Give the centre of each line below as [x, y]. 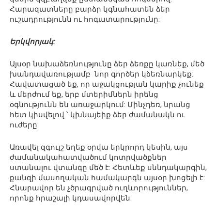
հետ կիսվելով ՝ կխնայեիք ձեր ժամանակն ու [97, 115]
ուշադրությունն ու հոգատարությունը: [85, 20]
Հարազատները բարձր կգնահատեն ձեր [90, 9]
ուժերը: [24, 125]
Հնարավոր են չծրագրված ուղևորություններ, [99, 188]
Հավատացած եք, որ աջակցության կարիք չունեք [107, 85]
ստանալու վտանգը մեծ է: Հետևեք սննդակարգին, [108, 168]
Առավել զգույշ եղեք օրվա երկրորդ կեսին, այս [99, 147]
